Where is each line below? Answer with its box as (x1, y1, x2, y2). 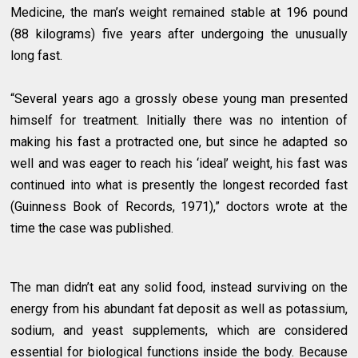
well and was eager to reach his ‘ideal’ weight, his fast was (10, 155, 348, 171)
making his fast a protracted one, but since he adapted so (10, 133, 348, 149)
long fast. (10, 47, 63, 63)
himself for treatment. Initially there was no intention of (10, 112, 348, 128)
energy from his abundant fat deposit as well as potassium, (10, 300, 348, 316)
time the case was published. (10, 220, 174, 236)
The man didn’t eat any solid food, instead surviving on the (10, 279, 348, 295)
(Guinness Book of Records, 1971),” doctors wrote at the (10, 198, 348, 214)
